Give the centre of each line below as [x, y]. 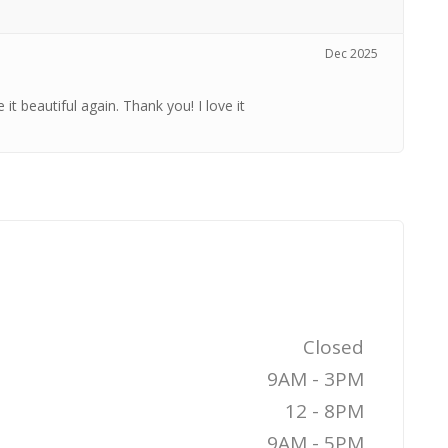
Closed [333, 347]
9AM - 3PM [315, 379]
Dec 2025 [352, 53]
